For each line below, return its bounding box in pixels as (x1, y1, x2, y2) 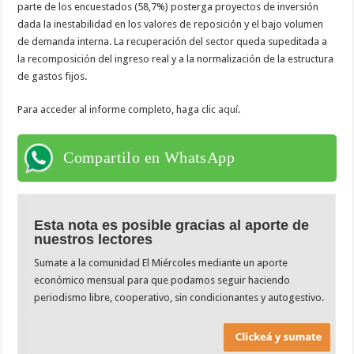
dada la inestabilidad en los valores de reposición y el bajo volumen (17, 17, 324, 30)
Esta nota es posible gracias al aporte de (34, 217, 310, 233)
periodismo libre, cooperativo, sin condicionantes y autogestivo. (34, 291, 325, 303)
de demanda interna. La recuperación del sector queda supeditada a (17, 35, 328, 47)
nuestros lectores (34, 231, 153, 247)
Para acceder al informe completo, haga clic (17, 103, 219, 115)
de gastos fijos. (17, 70, 88, 82)
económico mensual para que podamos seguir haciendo (34, 273, 291, 286)
